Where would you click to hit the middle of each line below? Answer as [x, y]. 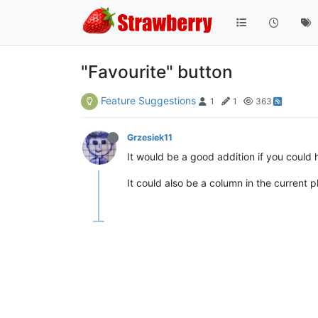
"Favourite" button [157, 71]
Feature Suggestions [148, 100]
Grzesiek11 [150, 137]
